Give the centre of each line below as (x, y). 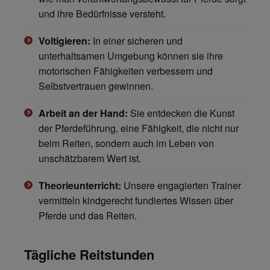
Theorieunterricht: (80, 185)
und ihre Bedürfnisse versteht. (102, 13)
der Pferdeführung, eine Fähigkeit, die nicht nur (139, 128)
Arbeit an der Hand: (83, 113)
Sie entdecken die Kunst (181, 113)
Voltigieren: (64, 40)
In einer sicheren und (137, 40)
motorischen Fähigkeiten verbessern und (126, 71)
